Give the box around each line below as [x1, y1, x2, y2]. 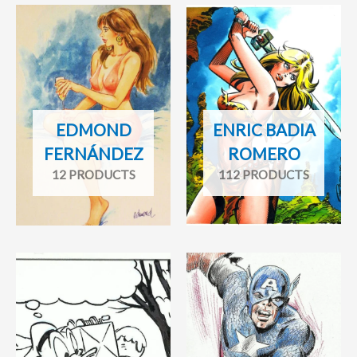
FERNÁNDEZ [43, 144, 143, 164]
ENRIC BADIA [212, 120, 316, 140]
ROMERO [227, 144, 300, 164]
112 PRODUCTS [218, 167, 309, 182]
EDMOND [55, 120, 131, 140]
